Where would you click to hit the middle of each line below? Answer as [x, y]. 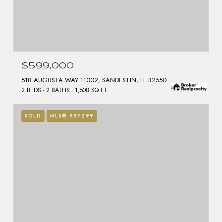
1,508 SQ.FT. [92, 90]
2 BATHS [58, 90]
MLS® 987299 [72, 115]
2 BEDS [31, 90]
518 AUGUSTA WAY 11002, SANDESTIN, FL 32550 [94, 80]
